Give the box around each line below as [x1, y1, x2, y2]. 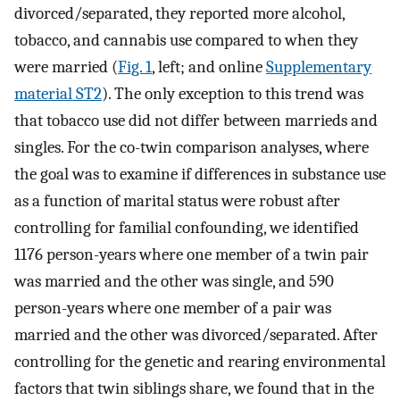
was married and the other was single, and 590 [14, 271, 334, 291]
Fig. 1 [118, 56, 152, 77]
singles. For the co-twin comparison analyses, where [14, 137, 369, 157]
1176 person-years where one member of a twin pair [14, 244, 369, 264]
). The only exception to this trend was [102, 83, 363, 104]
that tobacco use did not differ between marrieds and [14, 110, 378, 130]
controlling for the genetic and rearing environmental [14, 351, 386, 371]
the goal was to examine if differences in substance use [14, 163, 386, 184]
